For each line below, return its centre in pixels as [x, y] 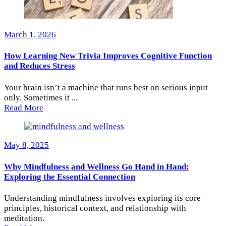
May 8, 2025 [26, 145]
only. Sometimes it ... [41, 98]
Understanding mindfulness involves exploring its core [102, 198]
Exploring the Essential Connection [70, 177]
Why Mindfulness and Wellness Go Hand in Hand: [97, 166]
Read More [24, 108]
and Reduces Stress [40, 66]
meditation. [24, 218]
